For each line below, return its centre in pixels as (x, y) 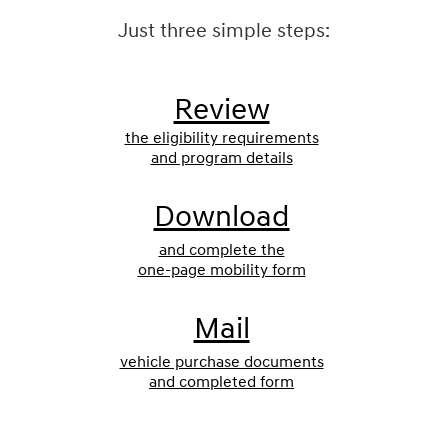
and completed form (221, 381)
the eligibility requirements (221, 137)
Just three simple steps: (224, 30)
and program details (221, 157)
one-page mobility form (221, 269)
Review (221, 109)
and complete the (221, 249)
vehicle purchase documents (221, 361)
